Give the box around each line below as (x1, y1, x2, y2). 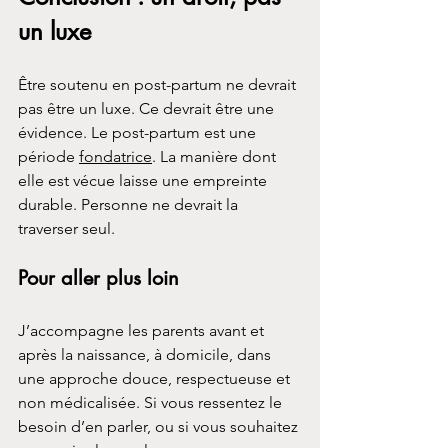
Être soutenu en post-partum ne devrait (18, 74, 300, 94)
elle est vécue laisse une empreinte (18, 170, 271, 190)
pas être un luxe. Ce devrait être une (18, 98, 278, 118)
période (18, 146, 79, 166)
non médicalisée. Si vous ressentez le (18, 392, 286, 412)
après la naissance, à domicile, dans (18, 344, 275, 364)
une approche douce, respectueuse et (18, 368, 294, 388)
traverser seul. (18, 218, 115, 238)
